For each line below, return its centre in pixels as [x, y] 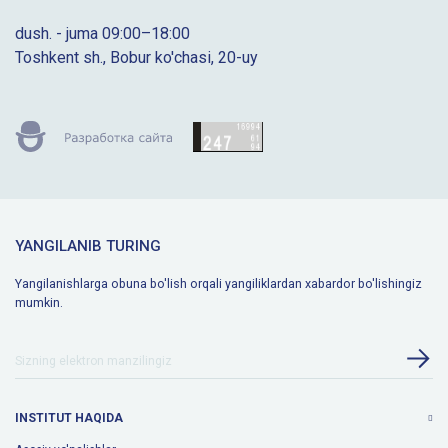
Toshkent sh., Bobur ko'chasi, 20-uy [136, 58]
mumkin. [39, 303]
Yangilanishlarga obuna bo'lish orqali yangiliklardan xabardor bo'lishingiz [218, 284]
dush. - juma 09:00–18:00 [102, 34]
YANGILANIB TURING [88, 246]
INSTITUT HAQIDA [69, 418]
